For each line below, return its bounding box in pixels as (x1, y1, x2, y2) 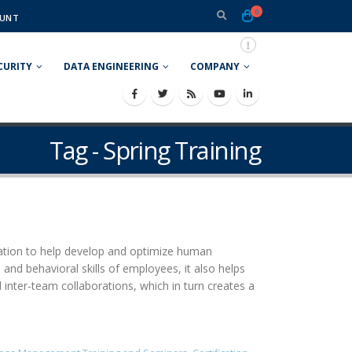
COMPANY (190, 60, 240, 73)
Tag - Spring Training (49, 134, 260, 167)
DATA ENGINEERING (64, 60, 159, 73)
